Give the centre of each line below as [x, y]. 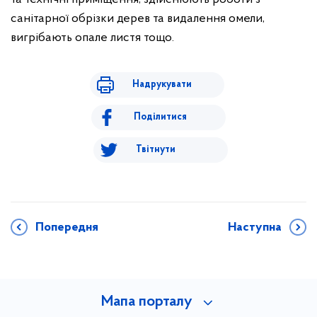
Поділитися [160, 117]
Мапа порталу [146, 302]
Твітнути [155, 149]
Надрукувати [162, 84]
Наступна [255, 227]
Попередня [67, 227]
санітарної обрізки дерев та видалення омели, [138, 18]
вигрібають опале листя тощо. [92, 38]
